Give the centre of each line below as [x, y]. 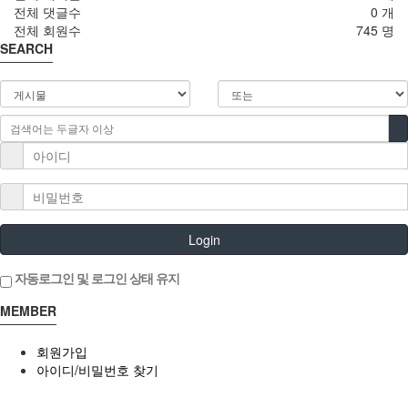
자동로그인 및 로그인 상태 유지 [96, 277]
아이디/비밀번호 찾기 [97, 369]
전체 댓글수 [47, 11]
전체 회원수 [47, 30]
